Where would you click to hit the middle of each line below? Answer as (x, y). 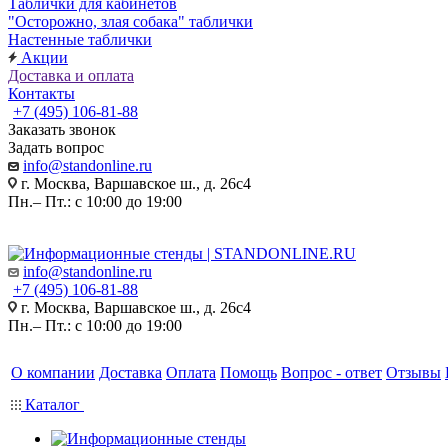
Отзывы (413, 372)
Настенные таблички (80, 39)
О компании (53, 372)
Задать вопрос (56, 147)
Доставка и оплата (71, 75)
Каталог (52, 404)
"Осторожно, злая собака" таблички (130, 21)
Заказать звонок (62, 129)
